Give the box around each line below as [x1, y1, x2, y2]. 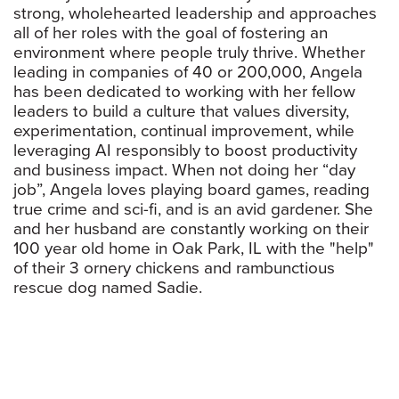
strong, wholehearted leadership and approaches [13, 4, 377, 24]
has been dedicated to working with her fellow [13, 82, 355, 102]
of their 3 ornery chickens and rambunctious [13, 258, 335, 279]
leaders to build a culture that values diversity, [13, 102, 349, 122]
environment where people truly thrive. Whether [13, 43, 365, 63]
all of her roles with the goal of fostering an [13, 23, 328, 44]
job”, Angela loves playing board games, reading [13, 180, 370, 200]
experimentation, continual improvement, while [13, 121, 354, 142]
